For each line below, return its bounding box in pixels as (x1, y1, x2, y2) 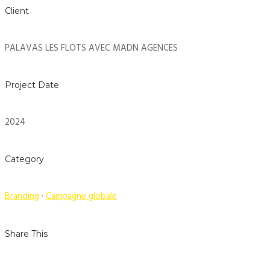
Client (5, 5, 29, 17)
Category (5, 154, 44, 165)
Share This (5, 228, 48, 239)
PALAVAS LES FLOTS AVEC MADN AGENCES (5, 40, 178, 55)
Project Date (5, 80, 59, 91)
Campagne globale (46, 189, 117, 204)
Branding (5, 189, 39, 204)
